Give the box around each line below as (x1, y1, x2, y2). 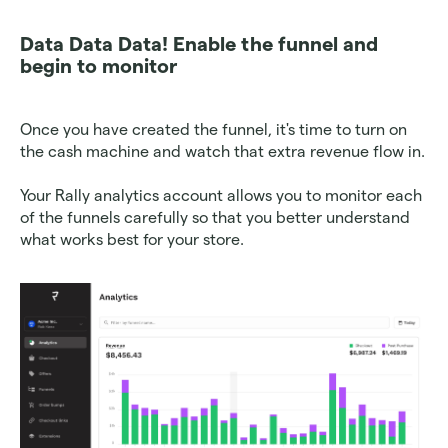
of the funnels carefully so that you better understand (20, 209, 410, 227)
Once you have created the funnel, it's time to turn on (20, 121, 407, 139)
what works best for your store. (20, 231, 248, 249)
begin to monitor (20, 55, 177, 78)
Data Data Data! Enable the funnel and (20, 33, 378, 56)
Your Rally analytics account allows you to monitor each (20, 187, 422, 205)
